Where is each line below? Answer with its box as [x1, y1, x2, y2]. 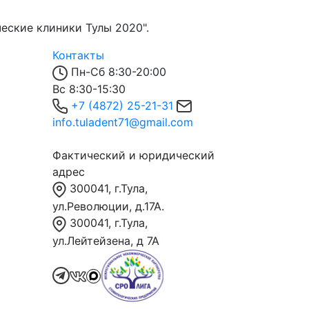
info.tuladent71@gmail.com [52, 115, 193, 130]
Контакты [52, 48, 104, 62]
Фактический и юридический [52, 148, 215, 163]
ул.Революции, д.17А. [52, 199, 164, 213]
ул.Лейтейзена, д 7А [52, 233, 159, 248]
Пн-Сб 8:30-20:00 [71, 65, 166, 79]
